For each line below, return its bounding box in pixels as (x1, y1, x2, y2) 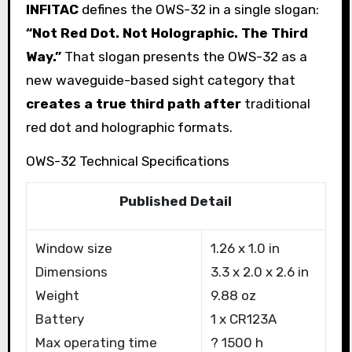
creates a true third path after (25, 95, 241, 112)
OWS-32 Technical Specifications (25, 152, 229, 169)
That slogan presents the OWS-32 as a (60, 48, 307, 64)
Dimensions (35, 264, 108, 280)
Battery (35, 311, 84, 328)
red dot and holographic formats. (25, 119, 233, 135)
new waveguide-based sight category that (25, 71, 295, 88)
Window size (35, 240, 112, 257)
